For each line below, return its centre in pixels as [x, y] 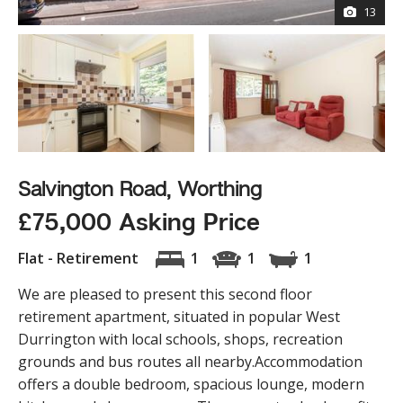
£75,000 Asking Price [139, 221]
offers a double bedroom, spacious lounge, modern [191, 384]
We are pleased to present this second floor [165, 294]
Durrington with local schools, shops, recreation [180, 339]
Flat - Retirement [80, 258]
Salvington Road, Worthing [140, 188]
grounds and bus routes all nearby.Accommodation [190, 361]
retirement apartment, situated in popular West [179, 316]
